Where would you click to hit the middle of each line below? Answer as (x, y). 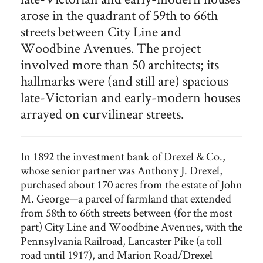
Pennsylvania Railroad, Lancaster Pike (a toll (121, 241)
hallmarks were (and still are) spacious (124, 81)
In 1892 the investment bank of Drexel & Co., (123, 156)
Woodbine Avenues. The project (111, 48)
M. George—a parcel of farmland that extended (126, 198)
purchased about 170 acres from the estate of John (131, 184)
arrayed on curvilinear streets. (102, 114)
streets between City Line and (101, 31)
